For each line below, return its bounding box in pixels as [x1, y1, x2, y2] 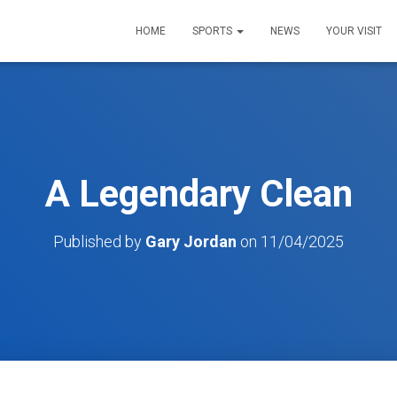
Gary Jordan [145, 232, 237, 251]
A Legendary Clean [44, 172, 353, 215]
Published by [53, 232, 145, 251]
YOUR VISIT [326, 25, 382, 37]
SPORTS [192, 25, 235, 37]
